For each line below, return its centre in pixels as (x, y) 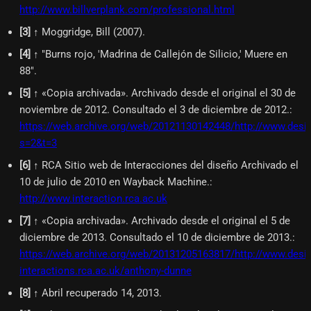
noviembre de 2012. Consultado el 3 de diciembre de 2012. (154, 110)
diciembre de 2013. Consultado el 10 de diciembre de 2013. (156, 238)
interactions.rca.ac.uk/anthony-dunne (106, 271)
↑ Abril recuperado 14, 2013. (98, 293)
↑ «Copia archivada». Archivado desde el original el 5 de (162, 221)
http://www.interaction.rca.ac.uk (93, 199)
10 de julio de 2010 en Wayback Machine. (115, 182)
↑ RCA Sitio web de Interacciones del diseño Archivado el (166, 166)
